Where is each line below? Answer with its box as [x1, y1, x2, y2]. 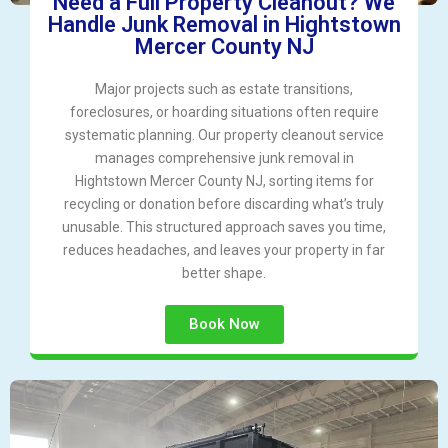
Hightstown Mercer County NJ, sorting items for [74, 173, 374, 190]
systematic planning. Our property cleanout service [64, 127, 384, 144]
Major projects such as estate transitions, [95, 81, 353, 98]
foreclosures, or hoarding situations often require [69, 104, 379, 121]
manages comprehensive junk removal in [94, 150, 354, 167]
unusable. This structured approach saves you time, [62, 219, 386, 236]
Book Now [188, 315, 260, 334]
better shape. [182, 265, 266, 282]
